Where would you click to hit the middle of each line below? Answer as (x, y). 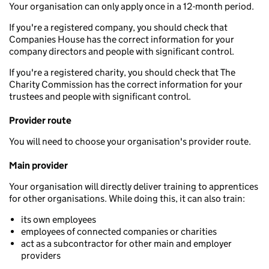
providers (41, 255)
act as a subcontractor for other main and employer (126, 243)
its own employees (59, 219)
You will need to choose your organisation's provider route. (130, 141)
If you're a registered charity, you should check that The (122, 72)
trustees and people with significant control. (100, 96)
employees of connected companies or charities (119, 231)
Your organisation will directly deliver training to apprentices (134, 186)
